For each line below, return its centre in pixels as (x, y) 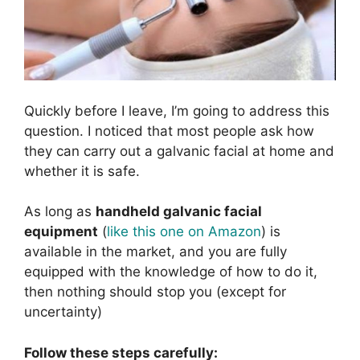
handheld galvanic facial (179, 212)
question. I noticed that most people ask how (169, 131)
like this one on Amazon (184, 232)
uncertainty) (63, 312)
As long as (60, 212)
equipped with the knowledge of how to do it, (171, 272)
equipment (61, 232)
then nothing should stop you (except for (155, 292)
